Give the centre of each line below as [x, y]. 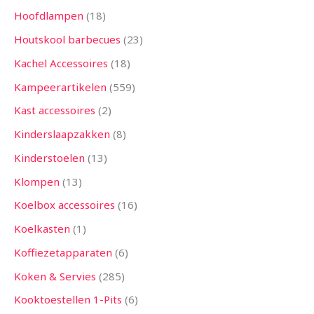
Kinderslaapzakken [62, 134]
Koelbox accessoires [64, 205]
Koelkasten [42, 229]
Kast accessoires [55, 110]
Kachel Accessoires [61, 63]
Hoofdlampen [49, 16]
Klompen [37, 181]
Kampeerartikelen [60, 87]
